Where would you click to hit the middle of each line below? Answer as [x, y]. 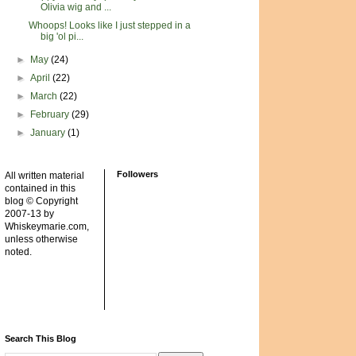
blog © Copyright [41, 201]
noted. [18, 252]
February [51, 114]
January [49, 133]
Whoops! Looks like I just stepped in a [109, 25]
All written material [44, 176]
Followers [137, 174]
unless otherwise [41, 239]
